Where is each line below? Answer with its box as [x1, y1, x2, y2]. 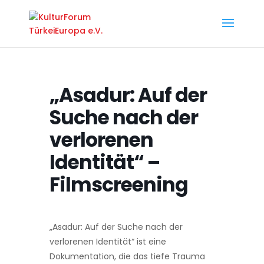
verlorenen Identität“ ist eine [49, 236, 166, 247]
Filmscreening [49, 171, 188, 199]
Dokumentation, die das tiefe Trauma [49, 250, 205, 262]
